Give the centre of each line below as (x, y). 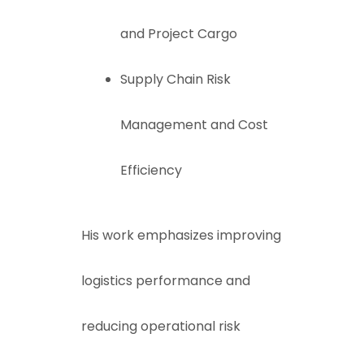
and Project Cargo (179, 34)
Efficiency (151, 170)
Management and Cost (194, 125)
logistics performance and (166, 281)
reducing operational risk (161, 326)
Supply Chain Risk (175, 79)
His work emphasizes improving (181, 235)
